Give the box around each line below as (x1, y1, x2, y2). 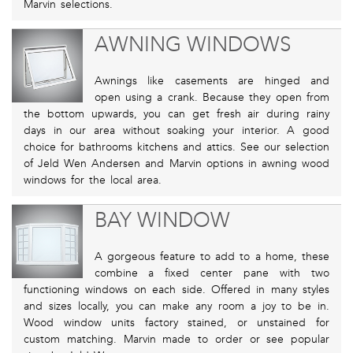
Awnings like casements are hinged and (94, 74, 329, 88)
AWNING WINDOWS (94, 32, 291, 58)
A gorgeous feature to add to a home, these (94, 250, 329, 264)
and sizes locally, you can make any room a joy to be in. (24, 299, 329, 314)
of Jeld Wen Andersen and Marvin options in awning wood (24, 157, 329, 171)
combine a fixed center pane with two (94, 266, 329, 281)
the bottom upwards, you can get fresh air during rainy (24, 107, 329, 121)
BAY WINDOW (94, 208, 230, 233)
